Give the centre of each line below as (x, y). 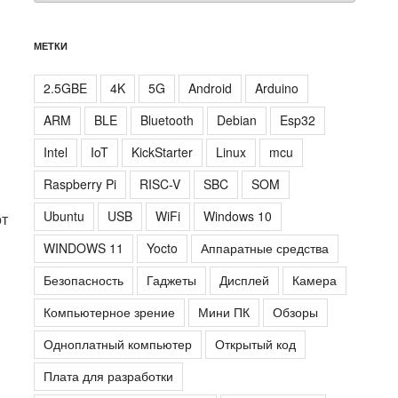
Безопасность (84, 280)
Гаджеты (172, 280)
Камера (315, 280)
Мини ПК (224, 312)
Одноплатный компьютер (118, 344)
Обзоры (296, 312)
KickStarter (163, 152)
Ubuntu (64, 216)
